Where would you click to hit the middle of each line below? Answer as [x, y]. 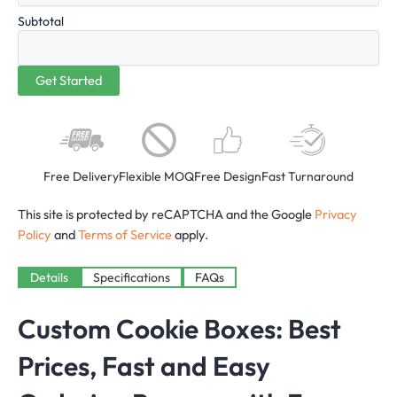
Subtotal [41, 22]
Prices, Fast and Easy [144, 366]
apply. [190, 235]
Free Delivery [81, 177]
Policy [35, 235]
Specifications [132, 278]
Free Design [228, 177]
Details [49, 278]
